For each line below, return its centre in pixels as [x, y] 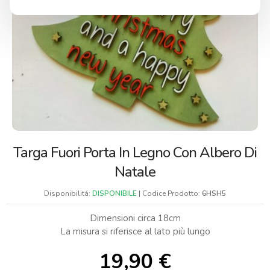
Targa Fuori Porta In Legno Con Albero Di [135, 153]
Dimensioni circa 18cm [135, 218]
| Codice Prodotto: [169, 194]
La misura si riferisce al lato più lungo [135, 232]
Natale [135, 172]
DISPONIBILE [115, 194]
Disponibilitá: [68, 194]
